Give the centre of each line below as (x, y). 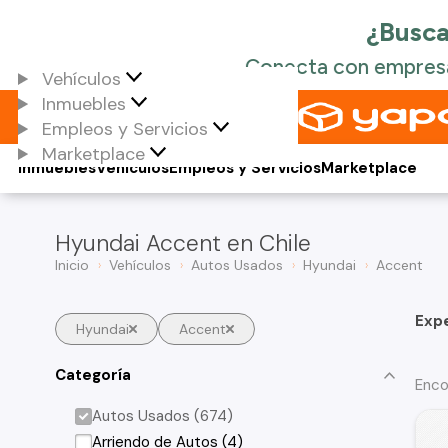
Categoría (93, 374)
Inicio (72, 265)
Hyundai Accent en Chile (183, 243)
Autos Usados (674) (163, 416)
